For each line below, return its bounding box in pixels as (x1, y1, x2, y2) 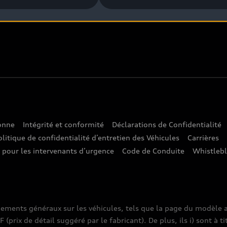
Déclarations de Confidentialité (112, 120, 221, 129)
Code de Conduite (122, 146, 184, 155)
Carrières (187, 133, 219, 142)
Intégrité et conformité (23, 120, 104, 129)
